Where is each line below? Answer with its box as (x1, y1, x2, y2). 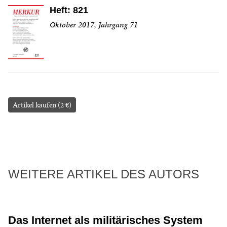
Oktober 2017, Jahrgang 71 (50, 19, 138, 30)
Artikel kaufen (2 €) (13, 100, 71, 110)
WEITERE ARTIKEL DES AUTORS (8, 167, 199, 181)
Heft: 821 (50, 5, 88, 15)
